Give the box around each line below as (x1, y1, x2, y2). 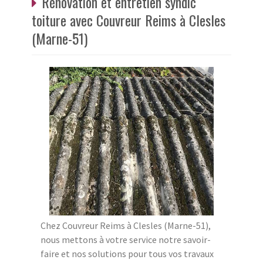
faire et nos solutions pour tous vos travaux (41, 248, 214, 260)
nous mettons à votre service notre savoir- (41, 234, 211, 246)
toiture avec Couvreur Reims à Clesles (32, 9, 225, 31)
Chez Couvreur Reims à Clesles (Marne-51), (41, 220, 211, 232)
